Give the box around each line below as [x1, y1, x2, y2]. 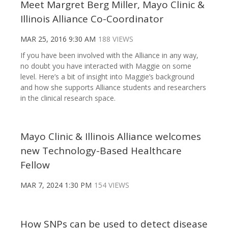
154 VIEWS [94, 180, 129, 190]
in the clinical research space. [20, 93, 116, 103]
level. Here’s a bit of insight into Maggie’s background [20, 71, 194, 81]
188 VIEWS [98, 34, 133, 44]
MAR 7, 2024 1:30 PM [20, 180, 92, 190]
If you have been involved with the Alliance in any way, [20, 50, 198, 60]
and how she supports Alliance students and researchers [20, 82, 206, 92]
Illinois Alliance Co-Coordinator [20, 12, 163, 25]
